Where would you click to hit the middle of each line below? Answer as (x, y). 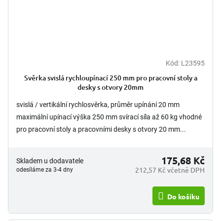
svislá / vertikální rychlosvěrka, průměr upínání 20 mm (98, 104)
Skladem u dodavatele (50, 161)
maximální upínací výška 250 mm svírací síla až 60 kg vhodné (109, 117)
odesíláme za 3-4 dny (45, 169)
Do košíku (183, 196)
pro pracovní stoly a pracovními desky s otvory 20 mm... (101, 129)
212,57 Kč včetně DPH (170, 169)
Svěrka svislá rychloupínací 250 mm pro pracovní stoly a (110, 77)
